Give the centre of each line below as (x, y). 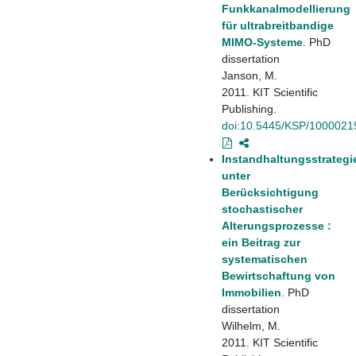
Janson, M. (250, 75)
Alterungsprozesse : (277, 225)
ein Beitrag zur (261, 242)
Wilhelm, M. (251, 325)
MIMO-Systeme (262, 42)
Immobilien (252, 292)
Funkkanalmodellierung (286, 8)
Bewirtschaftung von (279, 275)
